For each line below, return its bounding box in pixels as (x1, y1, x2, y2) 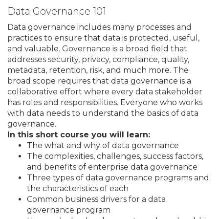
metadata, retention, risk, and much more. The (7, 65, 189, 75)
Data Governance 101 (7, 5, 106, 17)
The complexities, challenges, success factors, (27, 151, 203, 161)
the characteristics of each (27, 183, 129, 193)
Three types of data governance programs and (27, 173, 209, 182)
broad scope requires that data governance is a (7, 76, 191, 86)
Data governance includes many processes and (7, 22, 192, 32)
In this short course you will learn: (7, 130, 150, 139)
